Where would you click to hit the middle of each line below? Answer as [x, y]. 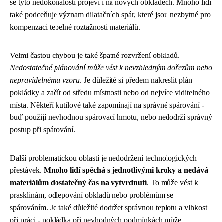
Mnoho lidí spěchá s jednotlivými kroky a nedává [126, 170]
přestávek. [27, 170]
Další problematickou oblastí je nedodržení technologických [103, 158]
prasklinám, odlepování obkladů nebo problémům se [92, 195]
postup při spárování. [43, 129]
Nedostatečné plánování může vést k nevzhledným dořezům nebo [111, 67]
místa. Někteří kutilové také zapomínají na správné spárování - [107, 105]
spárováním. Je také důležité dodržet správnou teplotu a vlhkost [109, 207]
